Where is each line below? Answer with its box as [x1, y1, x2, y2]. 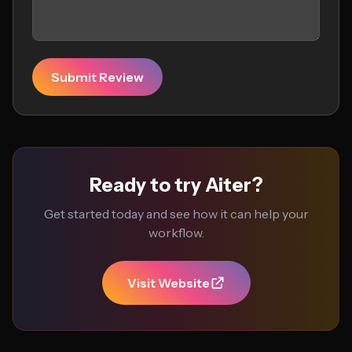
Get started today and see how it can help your [43, 206, 309, 222]
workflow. [148, 225, 204, 240]
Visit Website [126, 275, 210, 291]
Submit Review [51, 69, 144, 85]
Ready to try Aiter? [89, 174, 263, 196]
